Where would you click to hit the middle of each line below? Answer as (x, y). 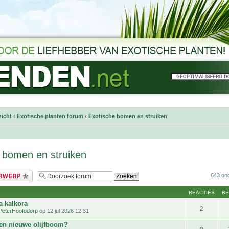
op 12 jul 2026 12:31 (63, 210)
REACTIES (202, 192)
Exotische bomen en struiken (128, 116)
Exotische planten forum (50, 116)
